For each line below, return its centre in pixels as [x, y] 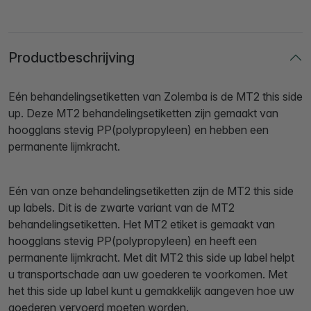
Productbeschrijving [72, 58]
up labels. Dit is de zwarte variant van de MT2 [121, 208]
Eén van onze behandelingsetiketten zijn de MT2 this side [151, 191]
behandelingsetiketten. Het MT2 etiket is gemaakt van [142, 225]
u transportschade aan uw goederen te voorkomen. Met [148, 275]
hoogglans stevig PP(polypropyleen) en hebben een [138, 130]
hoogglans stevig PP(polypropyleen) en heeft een [133, 241]
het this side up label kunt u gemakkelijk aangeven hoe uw [151, 291]
